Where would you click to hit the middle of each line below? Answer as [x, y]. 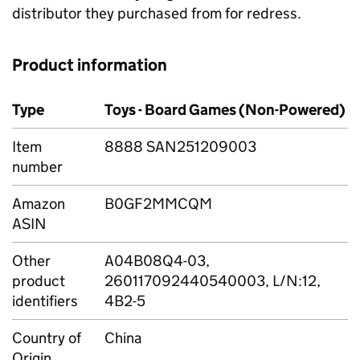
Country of [47, 338]
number [37, 167]
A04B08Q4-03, [157, 261]
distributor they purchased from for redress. [157, 13]
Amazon [39, 204]
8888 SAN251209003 [180, 147]
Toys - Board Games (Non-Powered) [225, 110]
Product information [90, 65]
